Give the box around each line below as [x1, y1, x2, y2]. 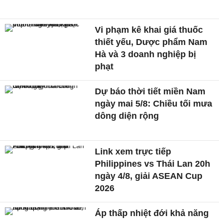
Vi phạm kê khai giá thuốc [95, 24, 203, 35]
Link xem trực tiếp [95, 147, 172, 157]
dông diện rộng [95, 110, 159, 121]
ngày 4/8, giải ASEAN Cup [95, 171, 203, 181]
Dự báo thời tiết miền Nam [95, 86, 206, 96]
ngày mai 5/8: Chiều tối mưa [95, 98, 213, 109]
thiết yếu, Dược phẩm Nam [95, 37, 208, 47]
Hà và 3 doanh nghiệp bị [95, 49, 197, 59]
